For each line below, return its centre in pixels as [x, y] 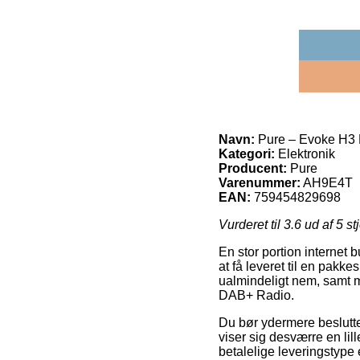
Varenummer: [260, 182]
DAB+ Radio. [256, 295]
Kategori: [247, 153]
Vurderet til [251, 224]
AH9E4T [328, 182]
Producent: [253, 168]
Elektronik [305, 153]
